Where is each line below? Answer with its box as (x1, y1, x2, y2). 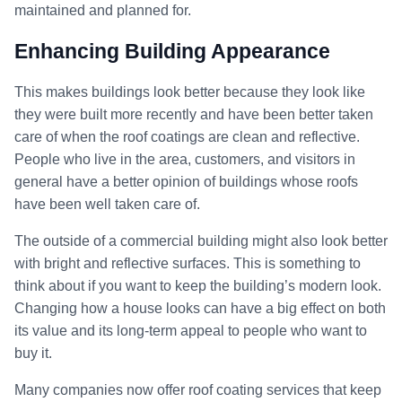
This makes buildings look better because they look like (14, 83, 365, 100)
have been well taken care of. (14, 196, 200, 212)
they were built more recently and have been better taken (14, 106, 373, 122)
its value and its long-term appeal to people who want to (14, 322, 367, 338)
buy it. (14, 345, 52, 361)
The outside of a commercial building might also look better (14, 232, 388, 249)
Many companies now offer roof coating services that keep (14, 381, 381, 398)
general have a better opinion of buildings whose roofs (14, 173, 358, 189)
